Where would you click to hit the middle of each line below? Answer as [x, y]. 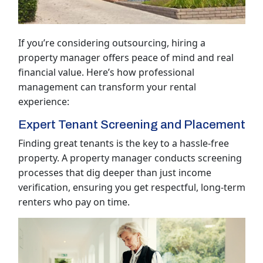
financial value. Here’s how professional [106, 73]
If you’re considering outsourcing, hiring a [112, 43]
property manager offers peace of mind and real [126, 58]
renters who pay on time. [74, 202]
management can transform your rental [107, 87]
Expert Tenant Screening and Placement [131, 125]
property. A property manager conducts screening [130, 158]
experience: [43, 102]
